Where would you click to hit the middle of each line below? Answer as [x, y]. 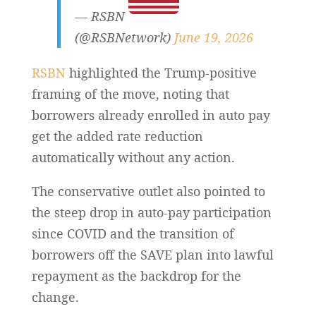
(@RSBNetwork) [124, 37]
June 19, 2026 [213, 37]
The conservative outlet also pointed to [148, 191]
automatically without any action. [133, 157]
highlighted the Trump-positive [161, 72]
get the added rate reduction [117, 136]
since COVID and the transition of [133, 233]
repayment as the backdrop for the [136, 275]
